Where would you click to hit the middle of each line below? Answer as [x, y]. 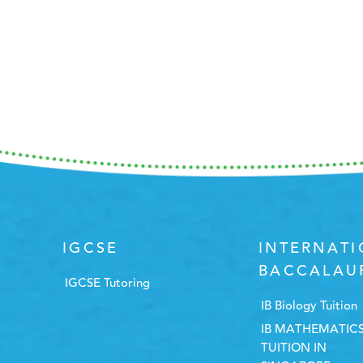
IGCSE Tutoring [108, 284]
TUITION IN [294, 348]
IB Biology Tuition [310, 306]
